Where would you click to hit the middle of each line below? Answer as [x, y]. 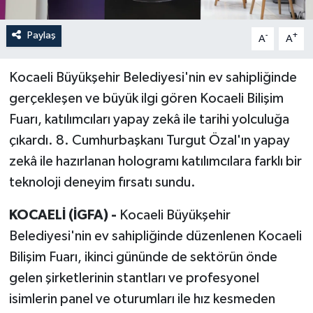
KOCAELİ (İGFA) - [64, 216]
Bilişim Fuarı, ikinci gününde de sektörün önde [143, 257]
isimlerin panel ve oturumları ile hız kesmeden [142, 299]
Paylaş [41, 36]
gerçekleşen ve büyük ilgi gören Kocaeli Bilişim [146, 99]
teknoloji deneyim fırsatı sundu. [102, 183]
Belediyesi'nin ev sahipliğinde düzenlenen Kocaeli [155, 236]
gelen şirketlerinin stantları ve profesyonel [134, 278]
